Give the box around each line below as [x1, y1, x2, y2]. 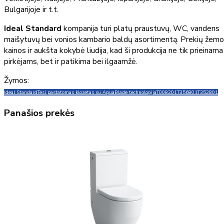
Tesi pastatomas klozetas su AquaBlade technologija [37, 88, 156, 95]
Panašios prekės [4, 106, 74, 119]
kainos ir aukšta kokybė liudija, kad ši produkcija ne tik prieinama [4, 44, 223, 56]
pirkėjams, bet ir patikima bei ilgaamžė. [4, 55, 139, 67]
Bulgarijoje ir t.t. [4, 3, 58, 15]
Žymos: [4, 74, 29, 86]
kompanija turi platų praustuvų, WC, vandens [61, 22, 219, 34]
